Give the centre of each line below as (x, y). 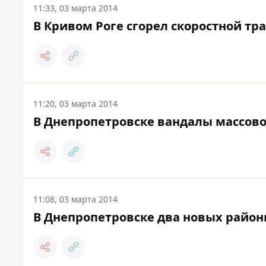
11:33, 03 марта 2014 (75, 8)
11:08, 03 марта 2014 (75, 199)
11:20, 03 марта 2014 (75, 104)
